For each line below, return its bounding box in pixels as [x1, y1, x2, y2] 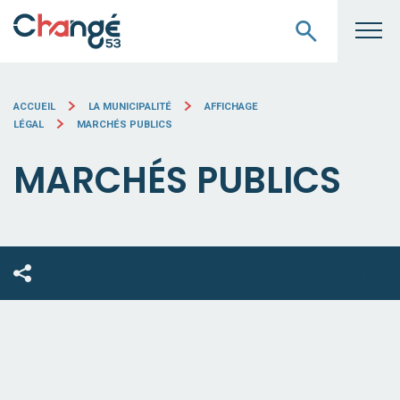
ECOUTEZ [321, 262, 387, 283]
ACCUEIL [13, 101, 55, 112]
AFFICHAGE [204, 101, 259, 112]
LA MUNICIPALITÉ [88, 101, 172, 112]
